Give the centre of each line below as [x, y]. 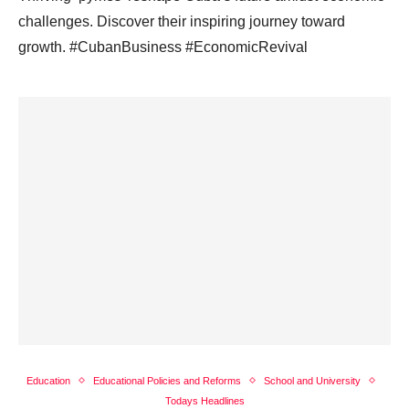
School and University [312, 380]
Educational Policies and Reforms [167, 380]
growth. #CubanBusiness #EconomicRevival [163, 47]
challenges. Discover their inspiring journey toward [182, 21]
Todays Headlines [204, 400]
